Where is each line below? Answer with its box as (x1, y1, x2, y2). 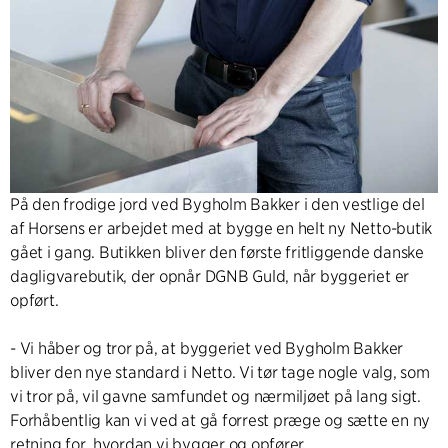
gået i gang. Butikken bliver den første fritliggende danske (10, 242, 424, 262)
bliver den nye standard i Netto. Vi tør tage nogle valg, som (10, 362, 430, 382)
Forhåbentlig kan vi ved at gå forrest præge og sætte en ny (10, 410, 431, 430)
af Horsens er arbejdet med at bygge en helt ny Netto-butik (10, 218, 433, 238)
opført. (10, 290, 59, 310)
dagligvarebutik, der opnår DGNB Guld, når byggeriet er (10, 266, 410, 286)
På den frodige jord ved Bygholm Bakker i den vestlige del (10, 194, 425, 214)
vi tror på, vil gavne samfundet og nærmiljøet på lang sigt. (10, 386, 421, 406)
